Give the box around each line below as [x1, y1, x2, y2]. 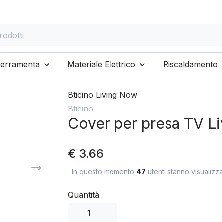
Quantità [67, 189, 99, 200]
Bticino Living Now [67, 89, 137, 100]
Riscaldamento [163, 59, 218, 69]
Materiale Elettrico [67, 59, 135, 69]
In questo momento [71, 167, 136, 176]
